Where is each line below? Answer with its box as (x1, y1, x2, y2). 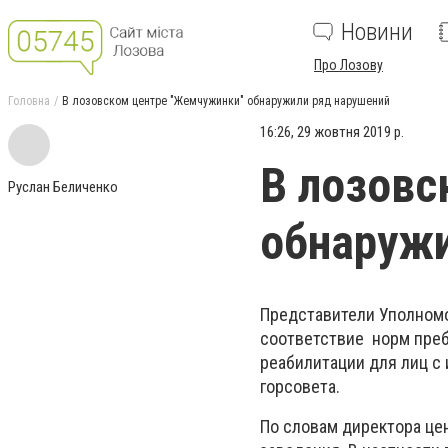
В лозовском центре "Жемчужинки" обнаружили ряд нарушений (62, 94, 390, 108)
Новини (341, 18, 413, 46)
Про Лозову (314, 57, 383, 73)
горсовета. (260, 376, 340, 397)
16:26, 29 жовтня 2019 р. (260, 123, 404, 141)
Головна (8, 94, 50, 108)
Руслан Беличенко (8, 178, 118, 196)
